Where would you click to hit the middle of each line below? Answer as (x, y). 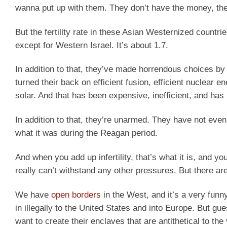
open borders (76, 195)
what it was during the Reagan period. (86, 133)
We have (33, 195)
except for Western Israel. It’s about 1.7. (92, 45)
